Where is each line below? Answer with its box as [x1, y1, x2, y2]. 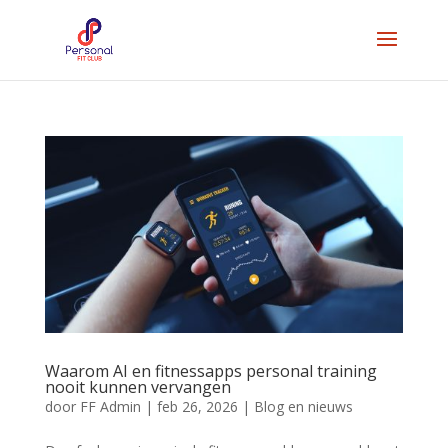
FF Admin [79, 397, 141, 417]
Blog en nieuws [253, 397, 353, 417]
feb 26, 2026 [156, 397, 238, 417]
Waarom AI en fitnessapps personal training [44, 360, 377, 383]
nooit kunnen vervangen [44, 376, 231, 399]
